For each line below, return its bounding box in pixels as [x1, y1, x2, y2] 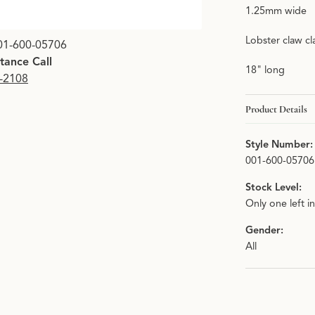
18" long [245, 63, 285, 77]
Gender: [245, 224, 283, 237]
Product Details [245, 102, 307, 115]
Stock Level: [245, 181, 302, 194]
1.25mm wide [245, 4, 307, 18]
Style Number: [245, 138, 313, 151]
